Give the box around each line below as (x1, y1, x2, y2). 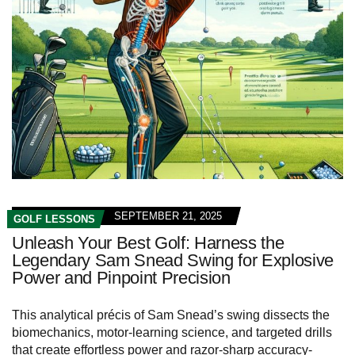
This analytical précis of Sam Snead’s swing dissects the (12, 307, 330, 322)
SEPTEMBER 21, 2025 (114, 209, 222, 222)
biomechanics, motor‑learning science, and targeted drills (12, 325, 332, 339)
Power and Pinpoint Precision (12, 267, 231, 288)
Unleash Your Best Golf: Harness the (12, 232, 284, 253)
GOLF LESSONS (13, 212, 95, 225)
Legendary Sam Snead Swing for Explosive (12, 250, 334, 270)
